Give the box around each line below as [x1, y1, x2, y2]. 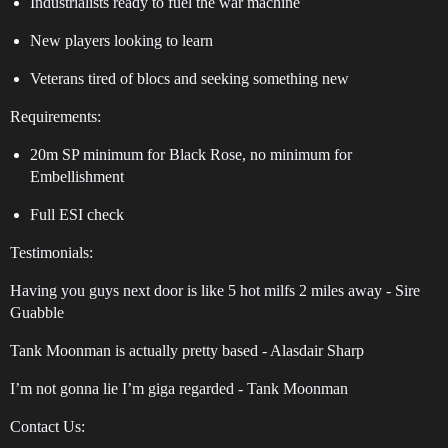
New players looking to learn [30, 32, 213, 50]
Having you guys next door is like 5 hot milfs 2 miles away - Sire [10, 282, 420, 300]
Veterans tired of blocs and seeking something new [30, 70, 349, 88]
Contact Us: [10, 418, 85, 436]
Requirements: [10, 108, 101, 126]
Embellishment [30, 168, 124, 186]
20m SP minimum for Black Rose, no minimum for [30, 146, 352, 164]
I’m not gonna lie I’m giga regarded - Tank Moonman [10, 380, 348, 398]
